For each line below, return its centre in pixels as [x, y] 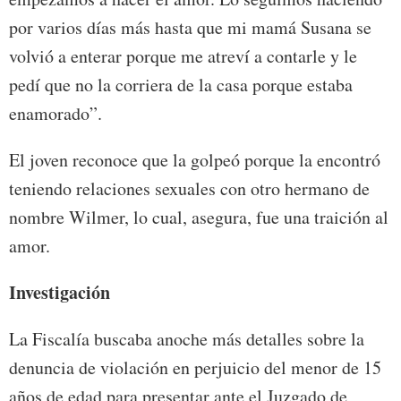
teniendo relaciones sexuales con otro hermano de [189, 188]
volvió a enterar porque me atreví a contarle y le [183, 55]
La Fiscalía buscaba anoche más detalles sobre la [187, 338]
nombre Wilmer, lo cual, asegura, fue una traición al [199, 217]
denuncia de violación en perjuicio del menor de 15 [195, 367]
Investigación [60, 292]
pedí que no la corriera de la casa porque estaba [181, 84]
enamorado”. [55, 113]
